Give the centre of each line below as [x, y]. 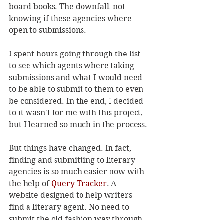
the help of [30, 183]
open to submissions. [49, 30]
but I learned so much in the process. [78, 124]
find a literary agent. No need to [70, 207]
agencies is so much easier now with [78, 172]
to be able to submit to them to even [77, 89]
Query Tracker [79, 183]
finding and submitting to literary [73, 160]
